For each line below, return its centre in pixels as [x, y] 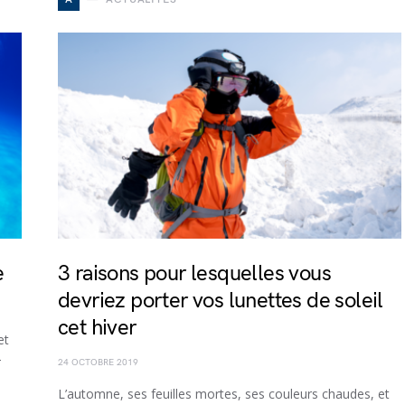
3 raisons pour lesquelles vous [194, 273]
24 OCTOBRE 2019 [98, 363]
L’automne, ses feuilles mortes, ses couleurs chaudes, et [224, 394]
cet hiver [97, 328]
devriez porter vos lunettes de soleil [221, 301]
